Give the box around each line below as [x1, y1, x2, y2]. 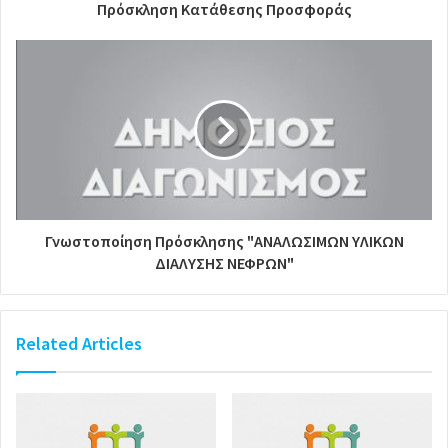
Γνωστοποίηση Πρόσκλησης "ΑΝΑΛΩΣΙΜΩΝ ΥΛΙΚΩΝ [44, 230, 404, 251]
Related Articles [16, 331, 142, 355]
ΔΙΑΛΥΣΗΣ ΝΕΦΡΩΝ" [154, 252, 294, 273]
